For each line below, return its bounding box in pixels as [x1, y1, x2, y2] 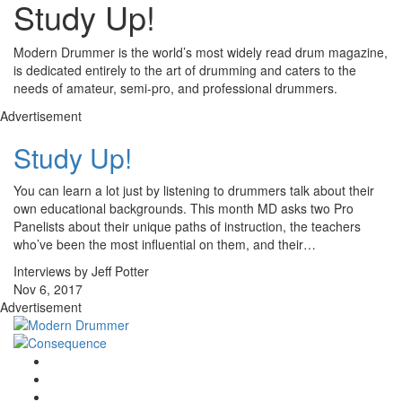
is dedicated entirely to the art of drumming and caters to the [13, 61, 356, 79]
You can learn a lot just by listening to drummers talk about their [13, 181, 374, 199]
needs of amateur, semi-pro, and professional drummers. [13, 79, 337, 97]
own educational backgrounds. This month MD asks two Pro [13, 199, 354, 217]
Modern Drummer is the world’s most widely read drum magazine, [13, 43, 388, 61]
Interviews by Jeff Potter [13, 262, 149, 280]
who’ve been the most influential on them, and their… [13, 235, 316, 253]
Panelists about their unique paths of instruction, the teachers [13, 217, 361, 235]
